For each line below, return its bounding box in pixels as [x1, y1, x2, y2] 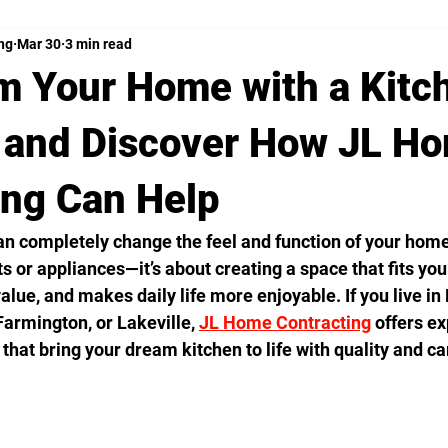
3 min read [65, 35, 132, 52]
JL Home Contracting [199, 312, 371, 333]
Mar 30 [17, 35, 61, 52]
